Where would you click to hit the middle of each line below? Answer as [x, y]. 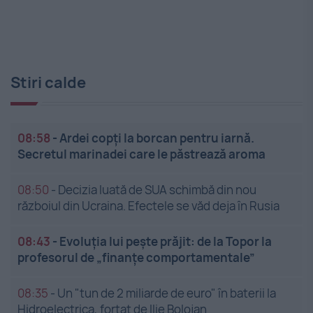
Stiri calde [48, 83]
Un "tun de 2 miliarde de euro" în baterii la [167, 293]
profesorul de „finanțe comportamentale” [136, 258]
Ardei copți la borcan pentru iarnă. [157, 138]
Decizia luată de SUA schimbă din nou [157, 190]
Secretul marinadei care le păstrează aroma [141, 154]
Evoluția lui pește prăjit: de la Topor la [166, 242]
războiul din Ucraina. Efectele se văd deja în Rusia [148, 206]
